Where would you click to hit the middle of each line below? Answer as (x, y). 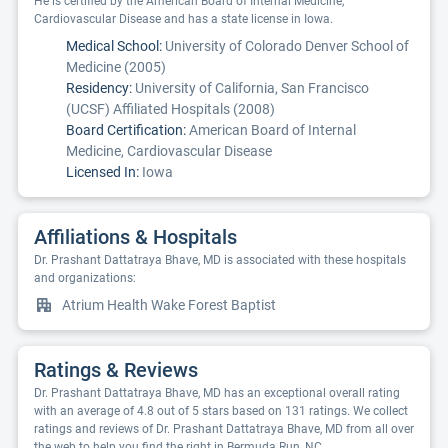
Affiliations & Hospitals (135, 237)
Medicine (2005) (116, 67)
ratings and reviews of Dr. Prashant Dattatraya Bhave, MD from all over (224, 429)
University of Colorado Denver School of (285, 46)
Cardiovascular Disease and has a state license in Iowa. (183, 19)
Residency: (99, 88)
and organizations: (85, 278)
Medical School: (114, 46)
